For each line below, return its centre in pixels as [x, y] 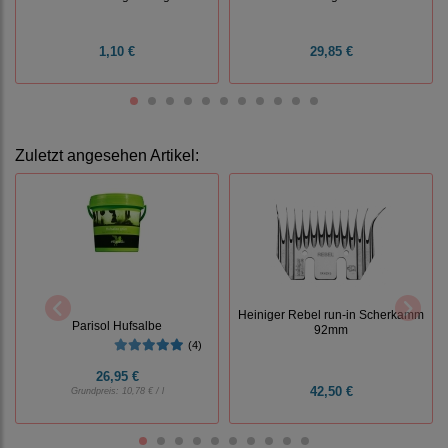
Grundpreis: [96, 391]
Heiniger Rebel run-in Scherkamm [331, 314]
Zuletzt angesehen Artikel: [107, 156]
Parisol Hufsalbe [117, 326]
